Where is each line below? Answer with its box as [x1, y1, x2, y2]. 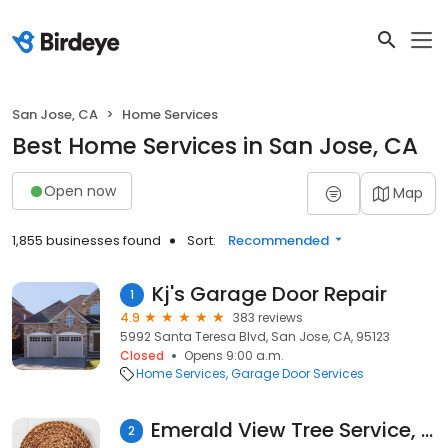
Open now [44, 180, 116, 201]
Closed [120, 347, 164, 364]
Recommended [228, 231, 329, 250]
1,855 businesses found [12, 231, 161, 250]
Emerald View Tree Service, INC [421, 416, 434, 444]
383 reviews [233, 309, 303, 326]
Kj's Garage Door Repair [152, 280, 387, 308]
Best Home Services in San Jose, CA [12, 130, 418, 162]
